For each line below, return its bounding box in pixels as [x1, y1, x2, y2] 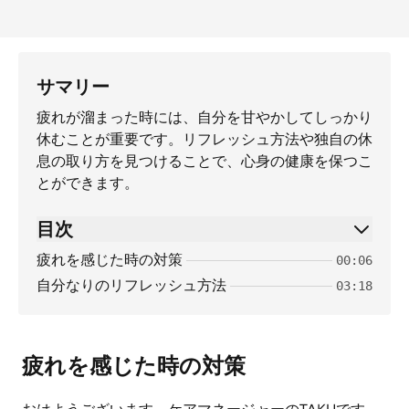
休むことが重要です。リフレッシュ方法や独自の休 [37, 131, 372, 148]
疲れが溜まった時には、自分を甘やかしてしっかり [37, 109, 372, 126]
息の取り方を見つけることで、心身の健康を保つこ [37, 152, 372, 170]
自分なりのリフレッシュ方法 [37, 277, 226, 294]
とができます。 [37, 174, 139, 192]
